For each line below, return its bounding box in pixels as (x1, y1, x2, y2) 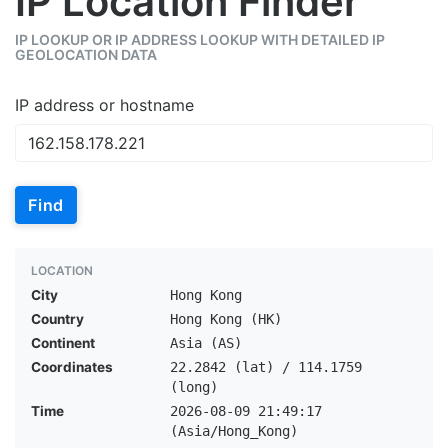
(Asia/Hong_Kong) (169, 423, 298, 439)
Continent (31, 335, 95, 351)
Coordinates (31, 359, 113, 375)
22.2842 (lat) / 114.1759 (169, 359, 362, 375)
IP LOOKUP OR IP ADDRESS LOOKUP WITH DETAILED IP (15, 31, 385, 48)
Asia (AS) (169, 335, 242, 351)
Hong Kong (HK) (169, 311, 282, 327)
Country (31, 311, 84, 327)
